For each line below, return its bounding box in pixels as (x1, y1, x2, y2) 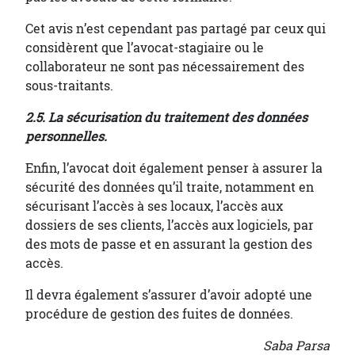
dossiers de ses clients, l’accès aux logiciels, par (25, 216, 314, 235)
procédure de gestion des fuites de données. (25, 305, 296, 323)
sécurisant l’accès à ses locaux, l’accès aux (25, 197, 283, 216)
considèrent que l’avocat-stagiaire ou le (25, 39, 264, 57)
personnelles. (25, 128, 107, 146)
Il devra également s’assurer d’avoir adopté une (25, 286, 312, 304)
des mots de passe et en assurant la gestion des (25, 235, 312, 254)
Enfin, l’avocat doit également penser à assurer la (25, 159, 323, 177)
